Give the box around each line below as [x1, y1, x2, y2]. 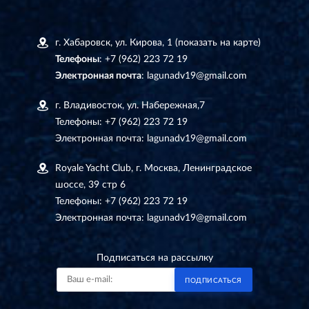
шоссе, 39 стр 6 [55, 179, 126, 190]
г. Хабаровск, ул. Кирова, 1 [55, 37, 175, 48]
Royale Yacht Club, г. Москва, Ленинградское [55, 163, 252, 173]
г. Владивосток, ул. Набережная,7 [55, 100, 205, 110]
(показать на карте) [175, 37, 261, 48]
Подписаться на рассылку [96, 252, 213, 263]
